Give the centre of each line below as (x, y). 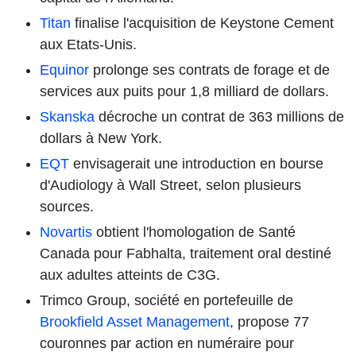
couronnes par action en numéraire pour (167, 343)
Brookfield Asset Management (135, 321)
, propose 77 (269, 321)
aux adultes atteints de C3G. (130, 275)
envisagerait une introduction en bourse (196, 163)
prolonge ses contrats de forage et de (209, 70)
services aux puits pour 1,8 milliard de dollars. (184, 91)
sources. (67, 206)
